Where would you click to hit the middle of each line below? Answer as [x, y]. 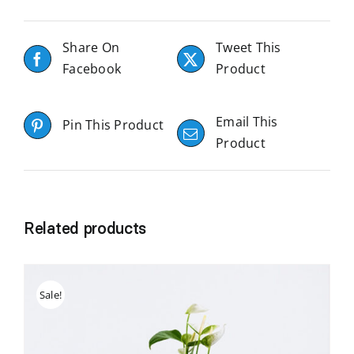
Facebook [92, 69]
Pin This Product [113, 125]
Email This [247, 122]
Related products [85, 228]
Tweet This [249, 48]
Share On [91, 48]
